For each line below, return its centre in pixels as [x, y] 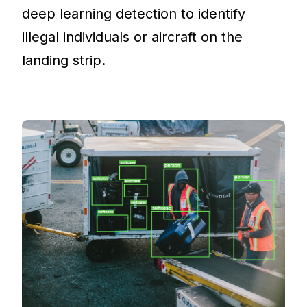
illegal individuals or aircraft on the [133, 37]
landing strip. [64, 60]
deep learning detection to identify [134, 13]
